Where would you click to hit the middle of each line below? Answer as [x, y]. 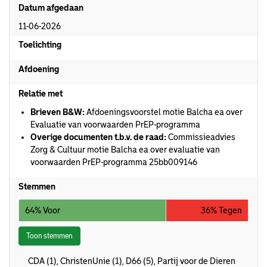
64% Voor [43, 210]
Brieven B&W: [58, 112]
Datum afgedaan [51, 8]
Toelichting [40, 45]
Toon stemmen [49, 236]
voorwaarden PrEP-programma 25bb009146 [114, 162]
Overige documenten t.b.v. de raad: [98, 137]
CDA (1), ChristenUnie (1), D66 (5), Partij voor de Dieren [132, 261]
